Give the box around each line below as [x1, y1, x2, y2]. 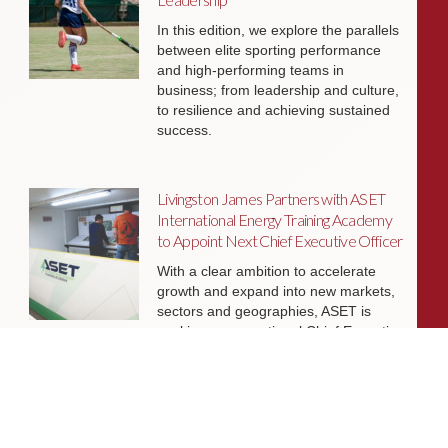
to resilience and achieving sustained [157, 101, 391, 118]
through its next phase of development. [157, 362, 405, 379]
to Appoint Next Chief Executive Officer [157, 230, 403, 250]
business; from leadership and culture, [157, 81, 400, 98]
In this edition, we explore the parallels [157, 21, 400, 38]
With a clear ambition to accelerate [157, 262, 377, 279]
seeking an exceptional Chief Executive [157, 322, 405, 339]
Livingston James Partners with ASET [157, 188, 386, 208]
